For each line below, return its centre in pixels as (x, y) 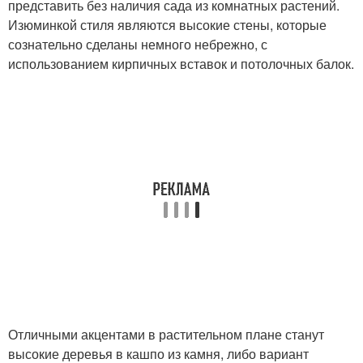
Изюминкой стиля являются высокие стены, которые (167, 25)
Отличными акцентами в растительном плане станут (166, 334)
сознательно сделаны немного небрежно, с (138, 44)
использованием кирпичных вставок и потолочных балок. (181, 64)
